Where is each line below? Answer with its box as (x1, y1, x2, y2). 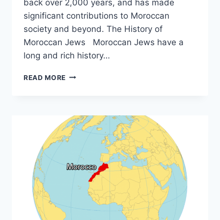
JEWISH (65, 133, 94, 141)
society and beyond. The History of (24, 24, 163, 34)
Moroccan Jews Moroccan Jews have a (24, 37, 184, 47)
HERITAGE (65, 102, 101, 110)
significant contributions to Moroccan (24, 10, 169, 21)
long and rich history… (24, 50, 110, 60)
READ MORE (24, 73, 66, 82)
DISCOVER (65, 71, 103, 79)
